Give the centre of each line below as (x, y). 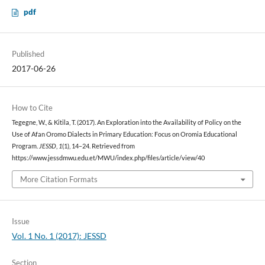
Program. (25, 146)
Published (28, 54)
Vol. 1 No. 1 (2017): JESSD (59, 235)
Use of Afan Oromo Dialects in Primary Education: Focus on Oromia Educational (124, 135)
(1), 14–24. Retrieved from (98, 146)
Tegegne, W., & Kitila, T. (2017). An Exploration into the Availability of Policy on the (126, 123)
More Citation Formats (59, 179)
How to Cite (32, 108)
